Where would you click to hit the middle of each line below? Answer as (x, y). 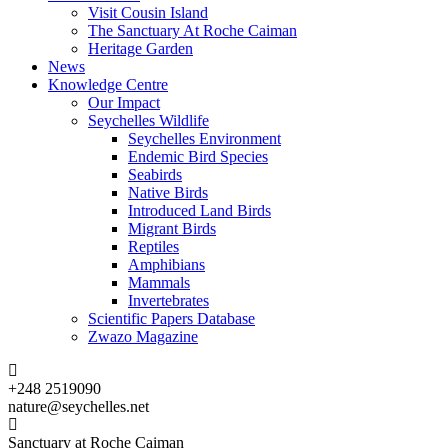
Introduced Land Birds (199, 211)
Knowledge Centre (108, 85)
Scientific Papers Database (171, 319)
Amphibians (166, 265)
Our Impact (124, 103)
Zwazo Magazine (143, 337)
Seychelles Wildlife (148, 121)
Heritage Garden (140, 49)
